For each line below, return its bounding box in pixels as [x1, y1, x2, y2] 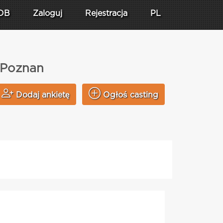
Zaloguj [33, 10, 62, 17]
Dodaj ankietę [16, 92, 70, 99]
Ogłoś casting [103, 92, 158, 99]
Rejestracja [85, 10, 127, 17]
